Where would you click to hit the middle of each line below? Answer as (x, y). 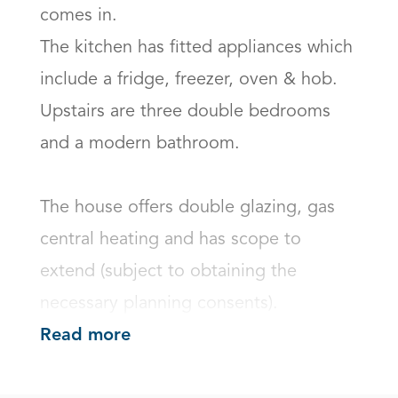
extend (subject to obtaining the (168, 272)
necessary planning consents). (159, 304)
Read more (85, 336)
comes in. (79, 16)
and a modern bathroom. (140, 144)
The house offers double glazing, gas (187, 208)
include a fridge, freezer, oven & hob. (191, 80)
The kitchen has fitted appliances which (196, 48)
